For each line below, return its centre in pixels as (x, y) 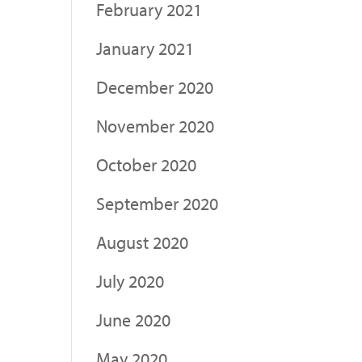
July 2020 (130, 281)
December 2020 (155, 87)
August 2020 (143, 242)
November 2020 (156, 126)
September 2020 (158, 203)
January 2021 (145, 48)
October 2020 (147, 164)
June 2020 (134, 320)
